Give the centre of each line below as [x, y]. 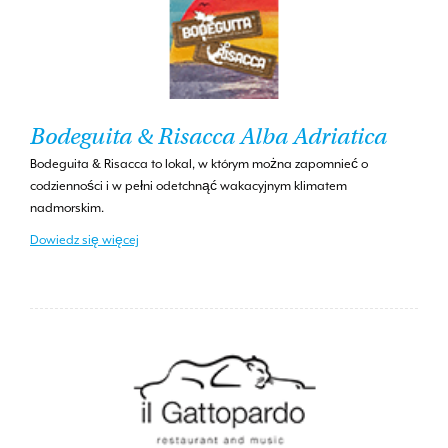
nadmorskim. [67, 207]
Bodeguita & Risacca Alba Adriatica [208, 135]
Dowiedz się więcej [84, 239]
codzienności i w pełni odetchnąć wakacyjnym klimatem [188, 185]
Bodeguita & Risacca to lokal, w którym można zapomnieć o [199, 163]
